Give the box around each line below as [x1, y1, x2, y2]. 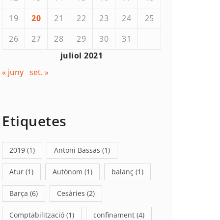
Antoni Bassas [54, 145, 100, 155]
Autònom [53, 167, 82, 176]
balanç [111, 167, 134, 176]
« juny [2, 67, 24, 78]
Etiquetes [2, 111, 67, 130]
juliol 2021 [60, 50, 103, 61]
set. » [29, 67, 49, 78]
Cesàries [57, 189, 85, 198]
